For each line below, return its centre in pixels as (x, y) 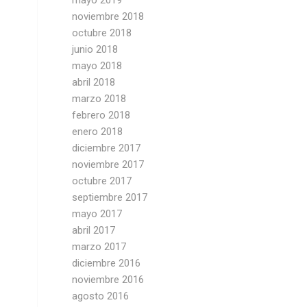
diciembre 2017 (107, 148)
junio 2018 (95, 49)
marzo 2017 (99, 247)
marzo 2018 (99, 99)
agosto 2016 (101, 296)
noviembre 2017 (108, 164)
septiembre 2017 (110, 197)
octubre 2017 (102, 181)
